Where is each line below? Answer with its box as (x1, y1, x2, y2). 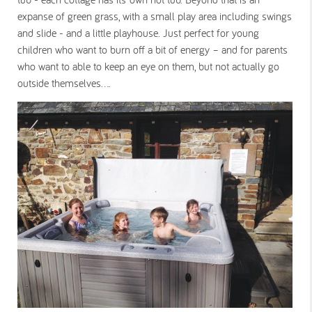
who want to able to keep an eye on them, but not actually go (17, 58, 279, 73)
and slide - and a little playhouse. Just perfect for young (17, 25, 259, 40)
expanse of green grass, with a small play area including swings (17, 8, 292, 23)
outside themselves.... (17, 75, 111, 90)
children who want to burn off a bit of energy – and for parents (17, 42, 288, 56)
